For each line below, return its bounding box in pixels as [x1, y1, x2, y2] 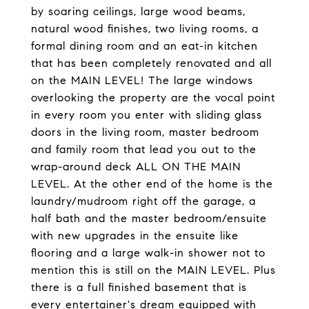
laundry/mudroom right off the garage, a [31, 195, 256, 208]
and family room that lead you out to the [31, 143, 257, 156]
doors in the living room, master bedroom [31, 126, 259, 139]
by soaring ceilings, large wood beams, [31, 5, 246, 18]
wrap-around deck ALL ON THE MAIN [31, 160, 241, 173]
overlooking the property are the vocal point [31, 91, 275, 104]
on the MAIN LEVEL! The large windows [31, 74, 253, 87]
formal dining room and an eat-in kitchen [31, 39, 258, 52]
